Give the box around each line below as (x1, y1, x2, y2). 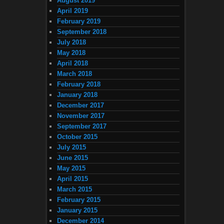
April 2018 (57, 59, 88, 67)
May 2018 (57, 49, 85, 57)
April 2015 (57, 175, 88, 183)
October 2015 (57, 133, 97, 141)
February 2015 (57, 196, 100, 204)
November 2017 (57, 112, 104, 120)
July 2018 (57, 38, 86, 46)
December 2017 (57, 101, 104, 109)
